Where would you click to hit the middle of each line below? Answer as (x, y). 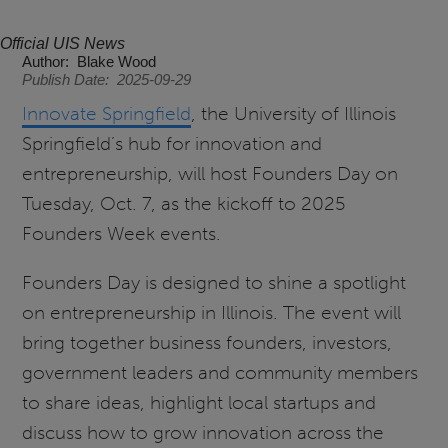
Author (44, 62)
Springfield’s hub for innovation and (172, 144)
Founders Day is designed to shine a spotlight (214, 283)
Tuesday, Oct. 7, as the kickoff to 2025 (184, 204)
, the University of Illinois (294, 114)
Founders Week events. (122, 234)
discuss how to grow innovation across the (203, 433)
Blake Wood (117, 62)
